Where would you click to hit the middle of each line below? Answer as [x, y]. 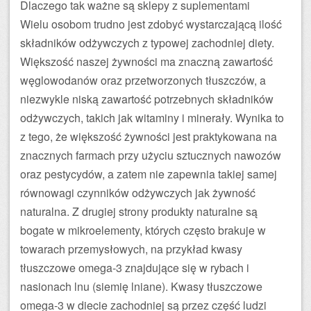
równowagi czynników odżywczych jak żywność [138, 193]
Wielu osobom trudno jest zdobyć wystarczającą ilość [151, 24]
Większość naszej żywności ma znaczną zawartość [146, 61]
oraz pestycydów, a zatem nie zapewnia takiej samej [149, 174]
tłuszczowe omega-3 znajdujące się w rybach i [135, 268]
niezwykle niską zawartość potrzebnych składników [147, 99]
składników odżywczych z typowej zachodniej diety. [147, 43]
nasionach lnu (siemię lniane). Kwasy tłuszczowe [141, 286]
